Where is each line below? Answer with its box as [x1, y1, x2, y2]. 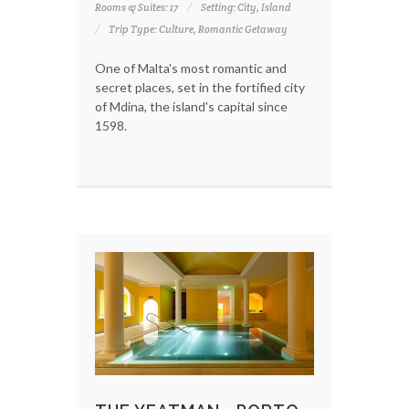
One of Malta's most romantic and [95, 59, 287, 76]
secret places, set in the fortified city [95, 79, 305, 95]
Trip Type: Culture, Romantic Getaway [109, 22, 288, 36]
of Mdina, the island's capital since [95, 98, 288, 114]
